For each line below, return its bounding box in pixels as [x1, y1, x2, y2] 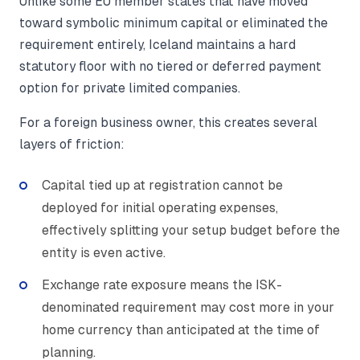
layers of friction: [19, 137, 125, 151]
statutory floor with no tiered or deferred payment [19, 59, 321, 73]
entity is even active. [42, 244, 166, 260]
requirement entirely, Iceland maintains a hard [19, 37, 296, 51]
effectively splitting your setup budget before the [42, 222, 340, 238]
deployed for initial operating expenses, [42, 199, 278, 215]
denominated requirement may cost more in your [42, 299, 334, 315]
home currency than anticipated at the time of [42, 321, 320, 337]
